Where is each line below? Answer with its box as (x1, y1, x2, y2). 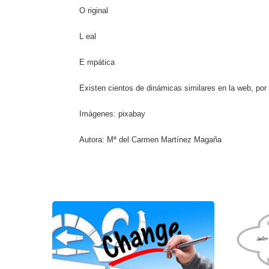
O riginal (79, 6, 108, 16)
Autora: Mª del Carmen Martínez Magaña (79, 135, 224, 145)
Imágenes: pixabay (79, 109, 145, 119)
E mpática (79, 58, 115, 67)
